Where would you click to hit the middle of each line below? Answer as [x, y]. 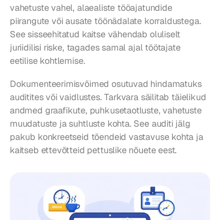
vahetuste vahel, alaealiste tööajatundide [91, 7]
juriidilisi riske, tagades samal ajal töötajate [95, 47]
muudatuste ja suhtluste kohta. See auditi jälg [100, 123]
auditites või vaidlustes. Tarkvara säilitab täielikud [108, 97]
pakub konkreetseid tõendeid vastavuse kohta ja [107, 137]
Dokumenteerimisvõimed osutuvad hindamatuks [106, 83]
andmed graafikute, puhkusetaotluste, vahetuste [106, 110]
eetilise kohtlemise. [48, 60]
